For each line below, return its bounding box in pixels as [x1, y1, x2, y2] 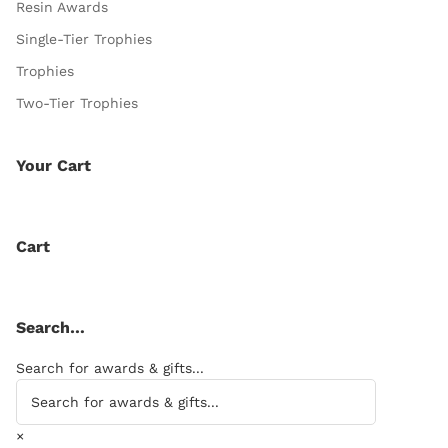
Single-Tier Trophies [16, 31, 152, 48]
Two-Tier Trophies [16, 95, 138, 112]
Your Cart [16, 156, 91, 176]
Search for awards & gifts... [16, 360, 204, 377]
